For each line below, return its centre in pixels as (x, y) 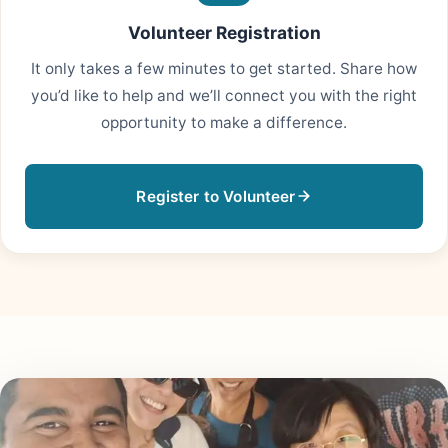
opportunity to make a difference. (224, 123)
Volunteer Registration (224, 32)
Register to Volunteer (216, 196)
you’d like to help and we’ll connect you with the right (224, 96)
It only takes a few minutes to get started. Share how (224, 69)
